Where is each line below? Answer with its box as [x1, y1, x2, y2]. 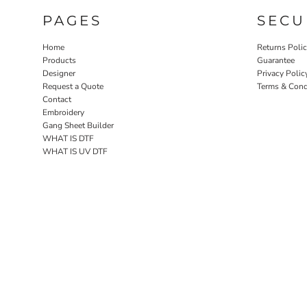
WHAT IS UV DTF [42, 146, 108, 158]
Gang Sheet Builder [42, 120, 114, 132]
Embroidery [42, 107, 84, 119]
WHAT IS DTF [42, 133, 94, 145]
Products [42, 55, 76, 66]
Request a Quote [42, 81, 103, 93]
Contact [42, 94, 71, 106]
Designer [42, 68, 75, 79]
